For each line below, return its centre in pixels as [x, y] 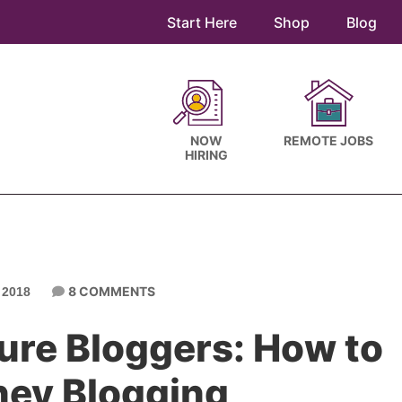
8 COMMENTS [111, 291]
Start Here [202, 22]
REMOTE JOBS [328, 140]
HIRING [206, 155]
